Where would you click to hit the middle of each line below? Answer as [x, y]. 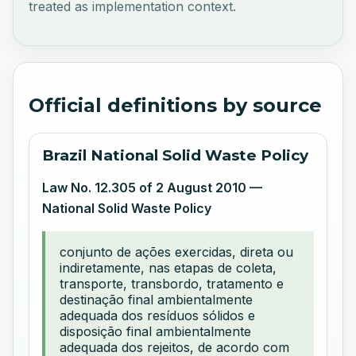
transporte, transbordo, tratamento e [172, 283]
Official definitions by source [176, 105]
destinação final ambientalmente [157, 299]
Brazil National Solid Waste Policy [176, 155]
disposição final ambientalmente [156, 331]
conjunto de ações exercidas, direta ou [177, 252]
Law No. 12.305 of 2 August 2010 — [153, 187]
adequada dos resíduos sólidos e [158, 315]
